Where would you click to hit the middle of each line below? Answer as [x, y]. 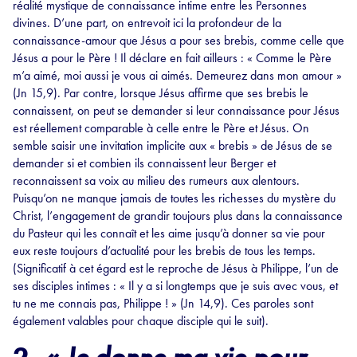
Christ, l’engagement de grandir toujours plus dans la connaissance [178, 216]
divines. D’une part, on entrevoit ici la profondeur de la [147, 23]
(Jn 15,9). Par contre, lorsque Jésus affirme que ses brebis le [161, 93]
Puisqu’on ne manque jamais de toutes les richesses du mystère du [174, 198]
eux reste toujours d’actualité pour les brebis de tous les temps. [164, 251]
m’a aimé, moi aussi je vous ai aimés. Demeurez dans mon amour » [177, 76]
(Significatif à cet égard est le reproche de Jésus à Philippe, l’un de [176, 269]
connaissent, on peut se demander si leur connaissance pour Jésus [176, 111]
